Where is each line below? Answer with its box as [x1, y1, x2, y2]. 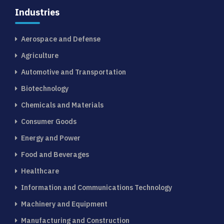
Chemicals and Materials [21, 100, 103, 109]
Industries [15, 6, 59, 18]
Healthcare [21, 166, 59, 175]
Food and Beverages [21, 149, 89, 159]
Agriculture [21, 50, 58, 60]
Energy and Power [21, 133, 80, 142]
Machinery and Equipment [21, 199, 107, 208]
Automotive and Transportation [21, 67, 126, 76]
